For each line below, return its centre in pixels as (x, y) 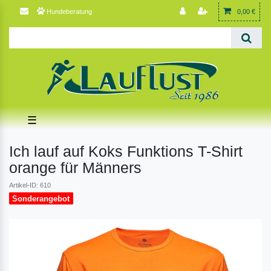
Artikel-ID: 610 (30, 185)
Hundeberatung (69, 11)
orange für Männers (75, 168)
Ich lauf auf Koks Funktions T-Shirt (126, 151)
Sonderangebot (41, 198)
